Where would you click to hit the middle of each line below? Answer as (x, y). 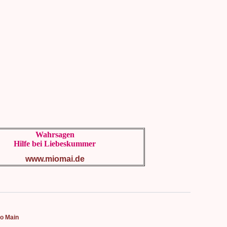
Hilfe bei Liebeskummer (55, 144)
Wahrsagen (55, 135)
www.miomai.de (55, 159)
